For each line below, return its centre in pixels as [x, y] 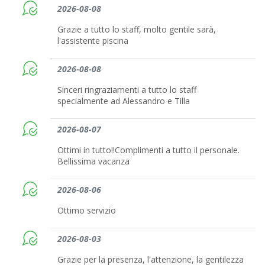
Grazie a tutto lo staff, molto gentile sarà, [137, 30]
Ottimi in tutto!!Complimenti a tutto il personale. [149, 150]
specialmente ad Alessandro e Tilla [124, 101]
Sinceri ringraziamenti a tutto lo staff [127, 90]
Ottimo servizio [87, 211]
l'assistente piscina [93, 41]
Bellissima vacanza [94, 161]
